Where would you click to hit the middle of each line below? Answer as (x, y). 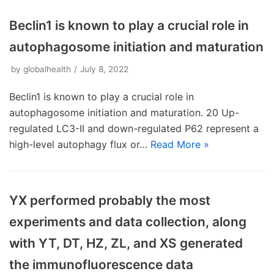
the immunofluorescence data (101, 265)
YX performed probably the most (110, 200)
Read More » (180, 144)
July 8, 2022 (104, 69)
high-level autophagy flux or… (80, 144)
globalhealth (47, 69)
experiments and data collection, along (128, 222)
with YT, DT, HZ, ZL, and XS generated (126, 243)
